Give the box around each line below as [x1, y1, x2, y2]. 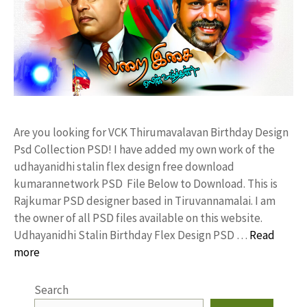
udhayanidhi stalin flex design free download [14, 158, 234, 174]
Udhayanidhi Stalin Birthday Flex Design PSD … [14, 227, 249, 243]
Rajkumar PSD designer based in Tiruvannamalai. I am [14, 193, 275, 208]
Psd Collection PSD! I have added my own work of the [14, 141, 275, 157]
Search [34, 282, 69, 297]
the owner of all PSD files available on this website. [14, 210, 262, 225]
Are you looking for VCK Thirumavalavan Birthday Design [14, 124, 288, 140]
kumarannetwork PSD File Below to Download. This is [14, 175, 278, 191]
